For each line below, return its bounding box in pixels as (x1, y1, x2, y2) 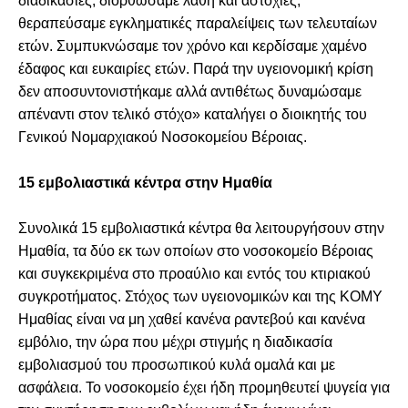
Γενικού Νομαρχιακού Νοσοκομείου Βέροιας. (18, 128, 307, 145)
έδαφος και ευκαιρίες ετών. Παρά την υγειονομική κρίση (18, 60, 373, 76)
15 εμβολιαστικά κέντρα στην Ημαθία (18, 174, 272, 190)
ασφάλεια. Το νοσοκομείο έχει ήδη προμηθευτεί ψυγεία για (18, 379, 390, 395)
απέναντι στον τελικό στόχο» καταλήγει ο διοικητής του (18, 106, 367, 122)
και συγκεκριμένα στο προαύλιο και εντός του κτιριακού (18, 265, 371, 281)
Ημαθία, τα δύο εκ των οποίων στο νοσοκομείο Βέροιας (18, 242, 373, 259)
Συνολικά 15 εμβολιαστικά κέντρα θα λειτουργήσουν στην (18, 219, 384, 236)
